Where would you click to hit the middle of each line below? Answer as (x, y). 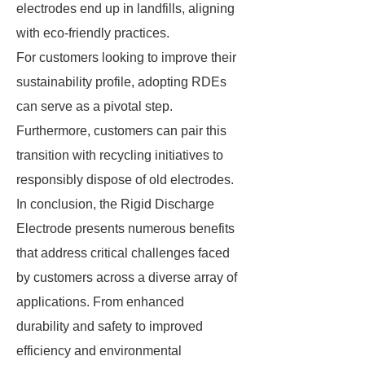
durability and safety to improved (110, 326)
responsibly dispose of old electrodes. (125, 180)
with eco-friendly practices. (93, 33)
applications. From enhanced (100, 302)
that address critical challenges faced (123, 253)
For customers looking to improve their (126, 57)
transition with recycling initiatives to (120, 155)
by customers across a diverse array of (127, 277)
